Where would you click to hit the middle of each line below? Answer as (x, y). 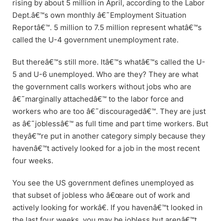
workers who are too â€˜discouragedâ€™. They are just (109, 111)
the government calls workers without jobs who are (102, 86)
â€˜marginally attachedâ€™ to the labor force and (98, 99)
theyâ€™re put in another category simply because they (109, 136)
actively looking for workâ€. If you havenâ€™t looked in (108, 207)
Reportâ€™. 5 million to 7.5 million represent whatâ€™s (107, 27)
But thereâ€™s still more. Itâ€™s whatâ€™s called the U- (109, 62)
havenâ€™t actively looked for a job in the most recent (106, 148)
